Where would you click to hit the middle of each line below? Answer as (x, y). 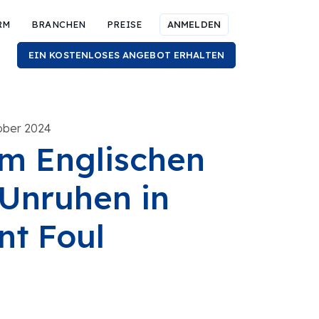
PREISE (124, 24)
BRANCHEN (59, 24)
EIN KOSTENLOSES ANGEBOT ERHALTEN (126, 55)
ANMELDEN (194, 24)
